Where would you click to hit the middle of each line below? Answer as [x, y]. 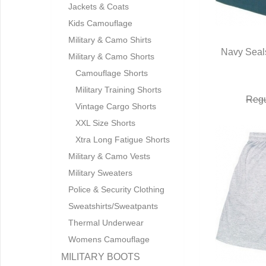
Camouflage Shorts [112, 73]
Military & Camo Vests [109, 156]
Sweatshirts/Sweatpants [113, 206]
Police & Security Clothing [116, 189]
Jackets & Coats [99, 7]
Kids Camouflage [100, 23]
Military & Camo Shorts [111, 56]
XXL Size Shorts [105, 123]
